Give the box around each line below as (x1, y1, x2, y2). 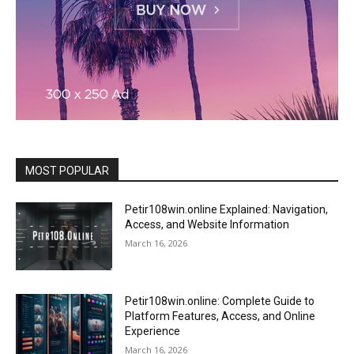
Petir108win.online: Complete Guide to (125, 295, 315, 308)
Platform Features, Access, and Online (125, 310, 316, 323)
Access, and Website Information (125, 218, 290, 232)
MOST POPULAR (25, 164, 109, 178)
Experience (125, 325, 181, 338)
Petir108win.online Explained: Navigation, (125, 203, 329, 217)
